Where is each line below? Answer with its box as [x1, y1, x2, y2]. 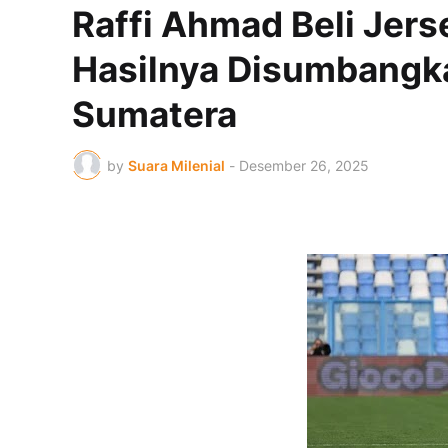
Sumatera [72, 93, 237, 136]
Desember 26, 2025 [239, 156, 369, 174]
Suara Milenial [128, 156, 225, 174]
